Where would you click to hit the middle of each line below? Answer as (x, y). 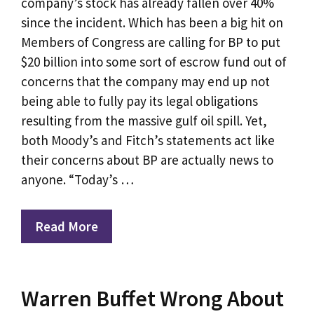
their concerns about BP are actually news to (147, 160)
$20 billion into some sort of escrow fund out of (154, 62)
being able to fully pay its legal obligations (139, 101)
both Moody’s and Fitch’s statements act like (148, 141)
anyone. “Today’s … (77, 180)
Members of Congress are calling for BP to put (151, 42)
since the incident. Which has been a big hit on (152, 23)
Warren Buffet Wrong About (152, 298)
